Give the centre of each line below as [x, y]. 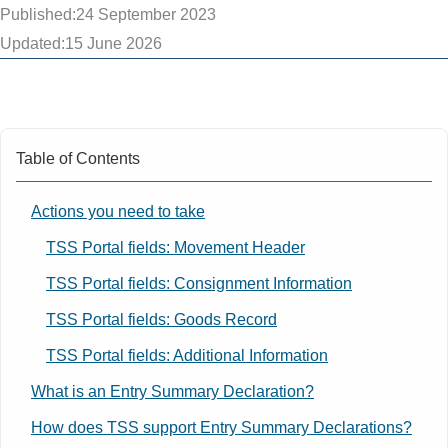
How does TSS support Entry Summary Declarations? [221, 426]
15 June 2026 [113, 42]
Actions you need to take [118, 210]
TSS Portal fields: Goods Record [161, 318]
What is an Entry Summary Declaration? [172, 390]
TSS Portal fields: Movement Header [175, 246]
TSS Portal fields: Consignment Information [199, 282]
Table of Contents [78, 157]
